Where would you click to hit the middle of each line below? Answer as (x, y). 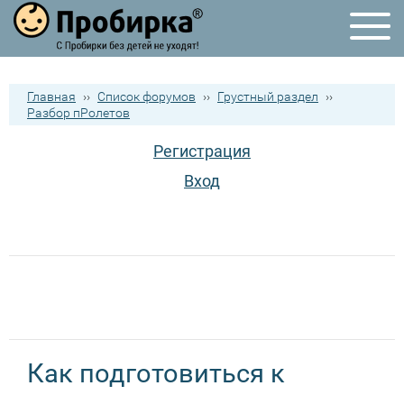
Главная (51, 96)
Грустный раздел (268, 96)
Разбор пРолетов (78, 113)
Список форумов (147, 96)
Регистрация (202, 151)
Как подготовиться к (156, 373)
